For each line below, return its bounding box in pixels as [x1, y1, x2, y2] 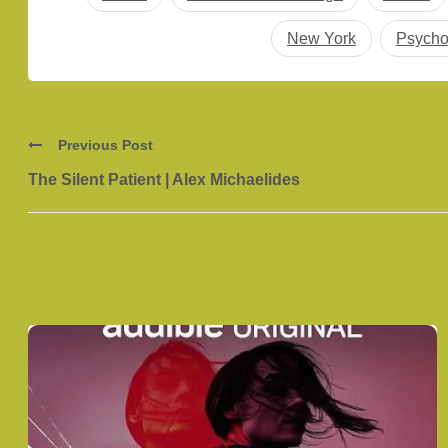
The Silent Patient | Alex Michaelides [28, 171, 301, 189]
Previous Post [58, 137, 154, 154]
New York [286, 30, 356, 47]
